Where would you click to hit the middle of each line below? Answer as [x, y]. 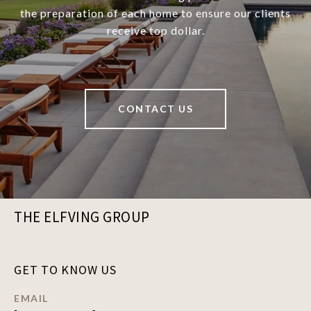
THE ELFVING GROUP [82, 217]
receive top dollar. [155, 31]
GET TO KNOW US [65, 270]
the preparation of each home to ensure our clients [155, 13]
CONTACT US [155, 109]
